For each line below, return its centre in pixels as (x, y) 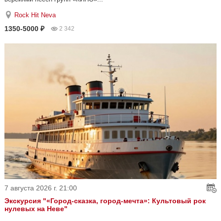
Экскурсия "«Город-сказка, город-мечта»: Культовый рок (105, 201)
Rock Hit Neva (35, 15)
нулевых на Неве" (36, 208)
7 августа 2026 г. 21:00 (41, 188)
